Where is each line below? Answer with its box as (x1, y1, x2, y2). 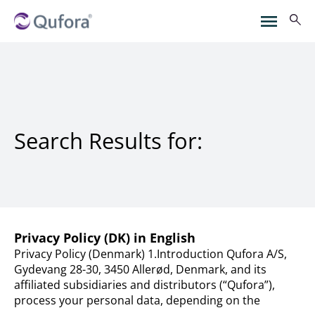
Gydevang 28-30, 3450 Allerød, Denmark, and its (14, 262, 266, 277)
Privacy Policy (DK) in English (14, 229, 195, 246)
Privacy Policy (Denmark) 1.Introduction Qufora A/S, (14, 246, 287, 262)
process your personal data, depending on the (14, 292, 260, 308)
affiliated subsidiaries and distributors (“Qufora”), (14, 277, 275, 292)
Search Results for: (14, 125, 202, 155)
